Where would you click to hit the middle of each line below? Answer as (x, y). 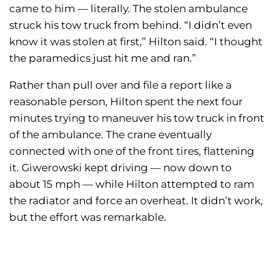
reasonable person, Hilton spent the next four (126, 101)
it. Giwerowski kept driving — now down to (120, 167)
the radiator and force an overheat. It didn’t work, (136, 200)
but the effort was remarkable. (89, 217)
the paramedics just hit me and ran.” (103, 58)
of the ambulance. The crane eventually (110, 134)
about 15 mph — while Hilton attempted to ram (132, 184)
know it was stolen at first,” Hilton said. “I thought (136, 41)
